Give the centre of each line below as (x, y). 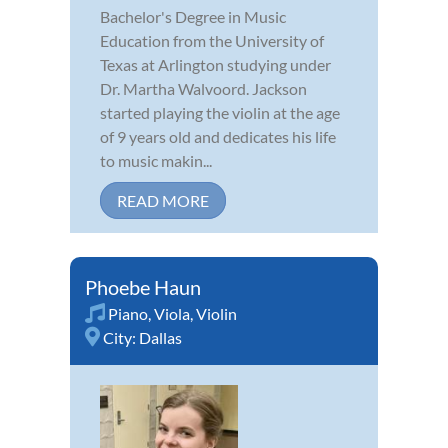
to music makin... (156, 160)
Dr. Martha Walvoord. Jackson (203, 88)
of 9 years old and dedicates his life (218, 136)
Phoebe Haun (143, 286)
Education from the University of (212, 40)
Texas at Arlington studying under (215, 64)
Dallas (160, 337)
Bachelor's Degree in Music (193, 16)
